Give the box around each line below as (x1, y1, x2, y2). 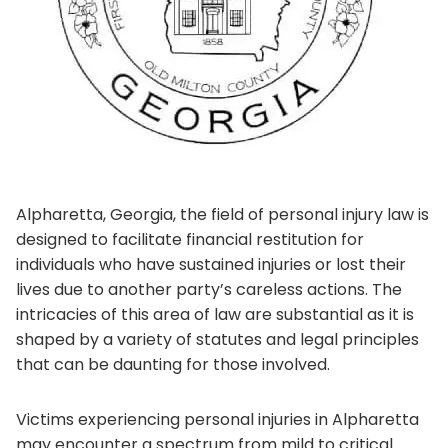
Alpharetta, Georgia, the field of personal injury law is (16, 202, 429, 226)
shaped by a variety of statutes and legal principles (16, 327, 419, 351)
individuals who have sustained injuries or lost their (16, 252, 406, 276)
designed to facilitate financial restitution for (16, 227, 364, 251)
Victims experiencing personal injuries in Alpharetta (16, 407, 419, 431)
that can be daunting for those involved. (16, 352, 330, 376)
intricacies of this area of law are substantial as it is (16, 302, 414, 326)
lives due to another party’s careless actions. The (16, 277, 402, 301)
